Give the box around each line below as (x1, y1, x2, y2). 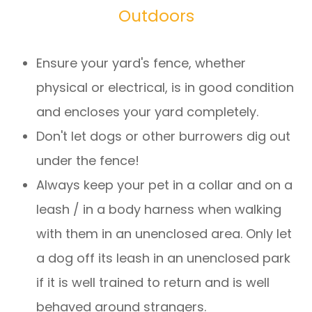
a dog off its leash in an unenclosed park (36, 249, 291, 267)
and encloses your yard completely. (36, 103, 259, 121)
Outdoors (118, 5, 194, 28)
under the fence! (36, 152, 140, 170)
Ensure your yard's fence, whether (36, 54, 247, 72)
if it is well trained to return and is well (36, 274, 270, 292)
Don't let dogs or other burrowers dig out (36, 127, 291, 146)
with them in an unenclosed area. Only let (36, 225, 292, 243)
